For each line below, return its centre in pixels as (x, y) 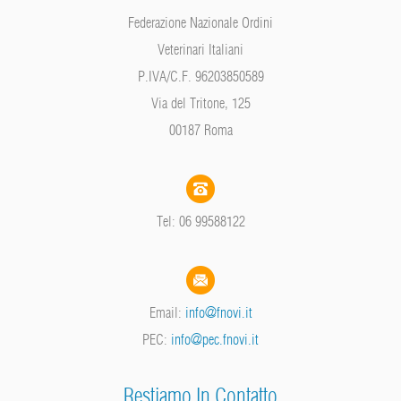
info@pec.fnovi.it (215, 339)
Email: (167, 312)
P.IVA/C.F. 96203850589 (200, 76)
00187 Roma (200, 129)
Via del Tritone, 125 (200, 102)
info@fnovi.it (218, 312)
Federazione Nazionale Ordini (200, 22)
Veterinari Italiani (200, 49)
